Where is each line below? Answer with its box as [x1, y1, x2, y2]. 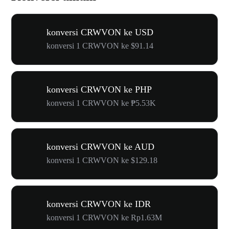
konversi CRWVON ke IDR [47, 199, 151, 209]
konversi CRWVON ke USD [47, 27, 153, 37]
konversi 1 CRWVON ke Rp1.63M [47, 213, 162, 222]
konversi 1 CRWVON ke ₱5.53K [47, 99, 156, 107]
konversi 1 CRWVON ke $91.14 [47, 41, 153, 50]
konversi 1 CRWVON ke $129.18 [47, 156, 157, 165]
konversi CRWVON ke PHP [47, 84, 152, 95]
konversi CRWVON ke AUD [47, 142, 154, 152]
